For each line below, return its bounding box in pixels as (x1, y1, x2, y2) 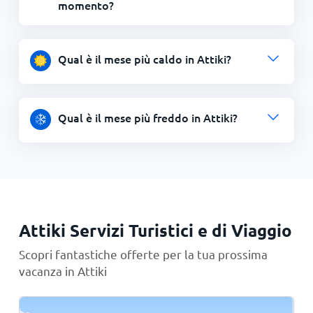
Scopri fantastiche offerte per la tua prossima (18, 247, 268, 261)
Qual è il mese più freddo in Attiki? (57, 110, 238, 125)
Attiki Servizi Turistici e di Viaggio (18, 219, 292, 241)
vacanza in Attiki (18, 263, 107, 278)
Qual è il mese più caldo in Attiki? (57, 51, 231, 66)
